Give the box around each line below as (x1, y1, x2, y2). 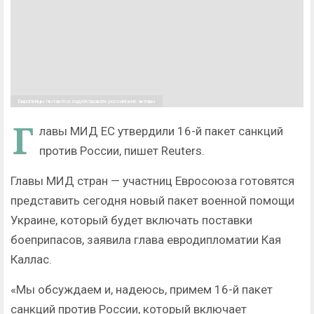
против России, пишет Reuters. (39, 144, 205, 158)
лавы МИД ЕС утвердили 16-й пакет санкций (39, 124, 283, 139)
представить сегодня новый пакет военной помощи (11, 193, 294, 208)
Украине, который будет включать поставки (11, 213, 252, 228)
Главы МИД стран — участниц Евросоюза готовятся (11, 174, 294, 189)
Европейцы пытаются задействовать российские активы (18, 98, 156, 105)
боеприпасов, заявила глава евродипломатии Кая (11, 233, 281, 247)
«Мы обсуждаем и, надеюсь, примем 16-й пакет (11, 282, 273, 297)
